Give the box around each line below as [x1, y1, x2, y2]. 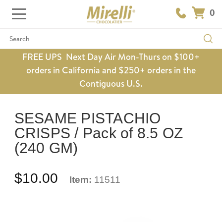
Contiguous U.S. [79, 77, 143, 90]
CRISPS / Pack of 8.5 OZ [14, 124, 183, 141]
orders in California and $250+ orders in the [26, 64, 196, 76]
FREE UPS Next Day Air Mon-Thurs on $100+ [22, 51, 200, 63]
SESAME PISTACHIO [14, 110, 161, 126]
